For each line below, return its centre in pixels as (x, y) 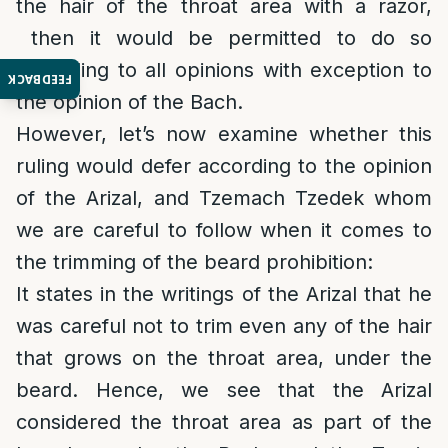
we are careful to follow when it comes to (224, 230)
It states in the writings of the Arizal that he (224, 294)
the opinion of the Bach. (129, 102)
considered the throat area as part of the (224, 422)
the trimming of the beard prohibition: (194, 262)
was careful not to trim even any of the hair (224, 326)
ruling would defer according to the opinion (224, 166)
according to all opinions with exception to (224, 70)
